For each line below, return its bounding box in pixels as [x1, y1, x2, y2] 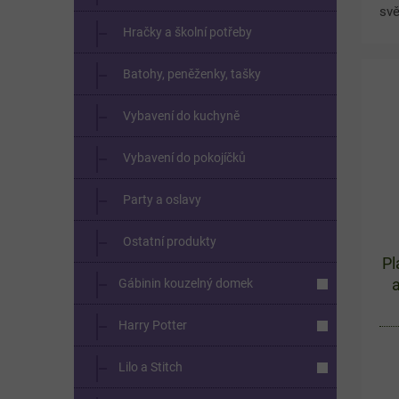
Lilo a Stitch [118, 359, 183, 374]
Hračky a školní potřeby [123, 24, 252, 39]
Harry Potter [118, 317, 187, 332]
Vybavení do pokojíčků [123, 150, 246, 165]
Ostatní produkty [123, 233, 216, 248]
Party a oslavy [123, 191, 201, 207]
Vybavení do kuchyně [123, 108, 240, 123]
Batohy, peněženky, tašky [123, 66, 261, 81]
